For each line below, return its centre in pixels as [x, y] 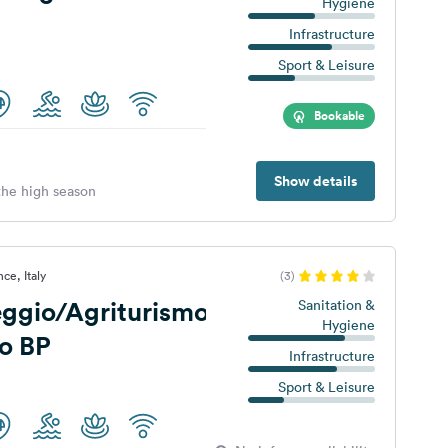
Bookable [339, 116]
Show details [315, 181]
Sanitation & [336, 305]
